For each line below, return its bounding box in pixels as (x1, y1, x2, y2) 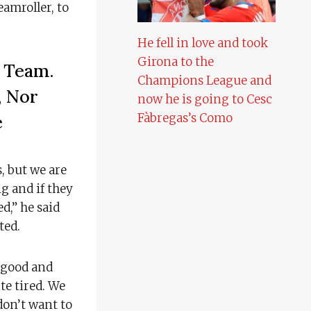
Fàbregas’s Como (137, 110, 233, 126)
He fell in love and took (137, 35, 269, 51)
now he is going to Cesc (137, 91, 273, 107)
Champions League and (137, 72, 272, 88)
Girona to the (137, 53, 215, 69)
